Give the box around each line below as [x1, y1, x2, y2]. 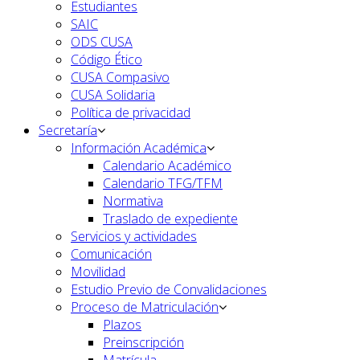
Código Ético [71, 51, 142, 69]
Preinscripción [103, 333, 184, 352]
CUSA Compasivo [71, 68, 170, 87]
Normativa [103, 192, 163, 211]
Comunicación [71, 245, 152, 264]
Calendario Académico [103, 157, 231, 175]
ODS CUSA [71, 33, 133, 51]
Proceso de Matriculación [71, 298, 219, 317]
